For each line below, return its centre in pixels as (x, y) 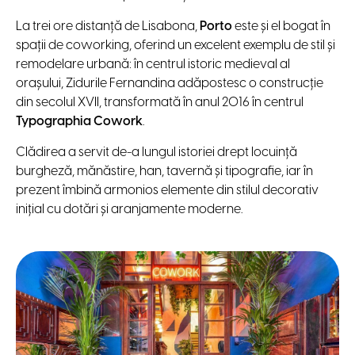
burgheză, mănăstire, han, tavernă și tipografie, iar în (164, 171)
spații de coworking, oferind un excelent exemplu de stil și (176, 45)
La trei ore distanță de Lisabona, (108, 26)
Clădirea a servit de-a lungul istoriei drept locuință (157, 152)
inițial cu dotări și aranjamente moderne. (129, 209)
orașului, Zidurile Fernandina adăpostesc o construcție (170, 83)
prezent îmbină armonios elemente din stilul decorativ (167, 190)
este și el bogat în (281, 26)
